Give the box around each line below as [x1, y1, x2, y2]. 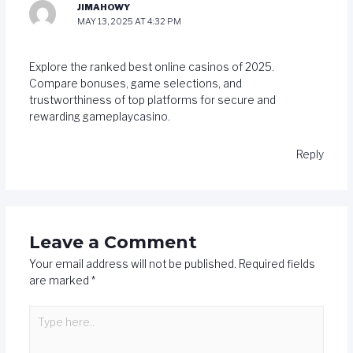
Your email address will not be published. [28, 258, 236, 271]
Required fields [238, 258, 315, 271]
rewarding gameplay [28, 110, 133, 123]
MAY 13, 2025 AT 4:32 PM [77, 16, 182, 28]
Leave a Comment [28, 232, 197, 253]
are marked [28, 274, 91, 288]
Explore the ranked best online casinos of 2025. [28, 60, 274, 73]
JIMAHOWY [77, 2, 131, 13]
